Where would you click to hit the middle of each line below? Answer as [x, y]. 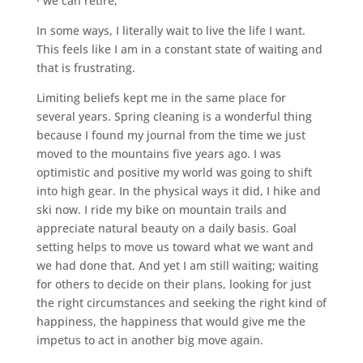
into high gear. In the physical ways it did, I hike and [178, 190]
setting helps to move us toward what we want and [175, 246]
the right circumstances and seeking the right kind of [181, 302]
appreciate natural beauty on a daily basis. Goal [166, 228]
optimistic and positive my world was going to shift [174, 172]
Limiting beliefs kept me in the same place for [161, 97]
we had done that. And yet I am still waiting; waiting [177, 265]
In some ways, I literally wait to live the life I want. [171, 30]
